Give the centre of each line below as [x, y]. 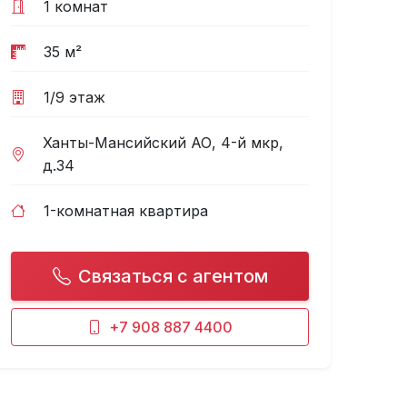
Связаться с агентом [173, 276]
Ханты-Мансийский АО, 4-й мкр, [164, 143]
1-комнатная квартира [126, 211]
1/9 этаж [74, 97]
